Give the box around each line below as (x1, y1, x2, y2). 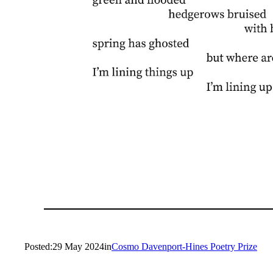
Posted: (24, 241, 52, 252)
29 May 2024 (52, 241, 104, 252)
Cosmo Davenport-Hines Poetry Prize (112, 241, 257, 252)
